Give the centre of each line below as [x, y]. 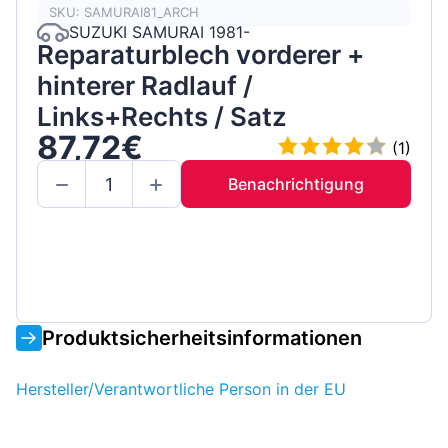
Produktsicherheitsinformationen [202, 337]
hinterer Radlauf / [145, 85]
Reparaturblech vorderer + [200, 54]
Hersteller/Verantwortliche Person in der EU [181, 388]
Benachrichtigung [296, 184]
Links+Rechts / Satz [162, 116]
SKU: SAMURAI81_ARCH [124, 12]
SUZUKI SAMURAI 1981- [159, 32]
